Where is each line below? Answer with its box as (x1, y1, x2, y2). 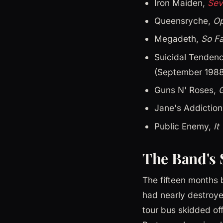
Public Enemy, (154, 120, 214, 131)
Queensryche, (154, 15, 213, 26)
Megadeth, (154, 33, 201, 44)
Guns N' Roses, (154, 85, 219, 96)
